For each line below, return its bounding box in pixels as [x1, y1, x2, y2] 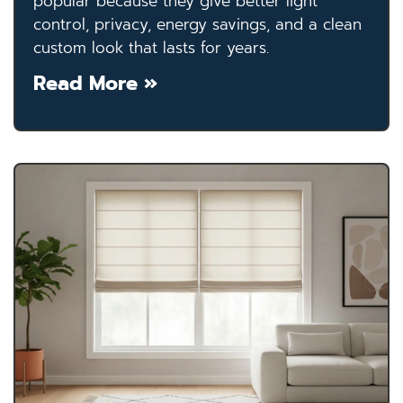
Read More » [33, 68, 157, 99]
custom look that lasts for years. [33, 36, 269, 60]
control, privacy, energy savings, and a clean [33, 13, 362, 37]
